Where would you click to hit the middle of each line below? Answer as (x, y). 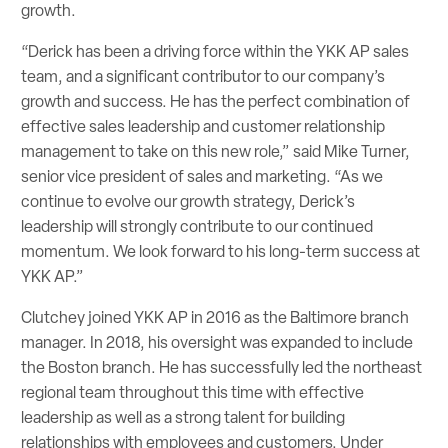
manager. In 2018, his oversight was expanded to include (217, 343)
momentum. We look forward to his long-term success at (221, 251)
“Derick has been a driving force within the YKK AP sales (215, 51)
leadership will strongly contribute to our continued (197, 226)
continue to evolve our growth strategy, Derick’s (188, 201)
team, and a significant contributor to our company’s (203, 76)
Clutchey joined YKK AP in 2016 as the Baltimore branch (215, 318)
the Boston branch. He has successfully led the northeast (222, 368)
